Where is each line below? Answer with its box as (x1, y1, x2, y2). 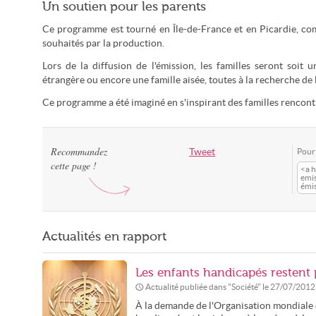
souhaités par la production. (42, 38, 164, 49)
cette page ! (51, 159, 97, 172)
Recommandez (51, 145, 107, 158)
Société (231, 282, 257, 291)
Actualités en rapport (42, 229, 166, 243)
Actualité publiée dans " (145, 282, 231, 291)
